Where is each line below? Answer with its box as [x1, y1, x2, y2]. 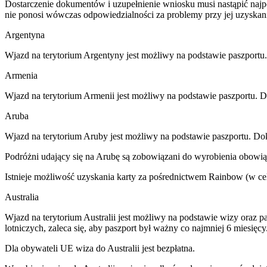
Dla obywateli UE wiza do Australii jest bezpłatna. [5, 243, 195, 253]
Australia [5, 191, 39, 202]
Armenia [5, 70, 38, 80]
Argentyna [5, 29, 45, 40]
